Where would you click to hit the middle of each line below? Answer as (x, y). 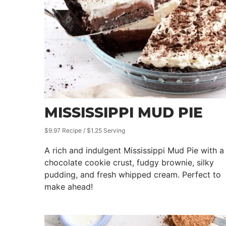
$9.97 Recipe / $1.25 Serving (85, 130)
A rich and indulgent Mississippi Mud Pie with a (134, 150)
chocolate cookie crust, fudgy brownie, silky (129, 162)
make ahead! (69, 187)
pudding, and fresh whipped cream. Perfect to (133, 175)
